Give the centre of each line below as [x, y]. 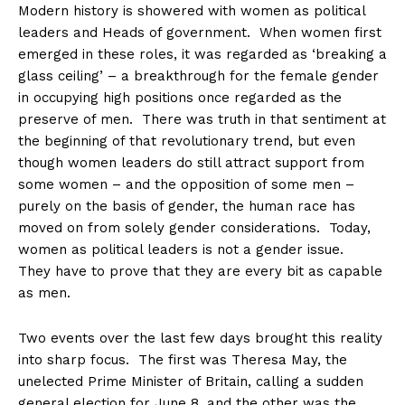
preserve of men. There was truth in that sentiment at [202, 120]
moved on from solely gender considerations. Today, [194, 228]
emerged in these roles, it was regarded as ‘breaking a [202, 55]
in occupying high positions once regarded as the [180, 98]
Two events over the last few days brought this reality [200, 339]
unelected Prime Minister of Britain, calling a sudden [191, 382]
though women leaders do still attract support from [191, 163]
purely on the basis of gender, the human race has [187, 207]
